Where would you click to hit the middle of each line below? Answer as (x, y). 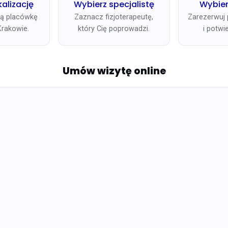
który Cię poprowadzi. (114, 29)
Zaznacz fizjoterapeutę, (114, 17)
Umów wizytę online (114, 71)
